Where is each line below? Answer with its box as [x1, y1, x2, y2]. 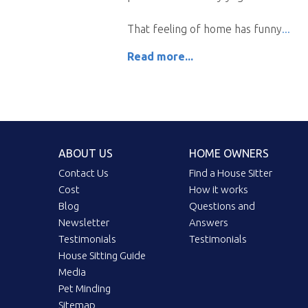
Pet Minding [58, 283, 111, 295]
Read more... [126, 50, 193, 63]
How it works [189, 184, 249, 196]
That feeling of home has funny [126, 23, 282, 36]
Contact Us [58, 167, 109, 179]
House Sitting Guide [58, 250, 146, 262]
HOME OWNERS [189, 147, 269, 160]
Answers [189, 217, 229, 229]
